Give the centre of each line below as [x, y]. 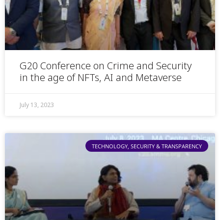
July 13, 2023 [37, 105]
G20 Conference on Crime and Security [106, 65]
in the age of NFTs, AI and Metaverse [101, 77]
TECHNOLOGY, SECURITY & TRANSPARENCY [147, 146]
